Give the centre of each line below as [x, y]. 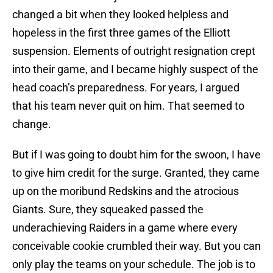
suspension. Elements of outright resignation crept [134, 51]
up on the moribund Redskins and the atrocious [126, 191]
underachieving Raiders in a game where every [125, 228]
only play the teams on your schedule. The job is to [134, 264]
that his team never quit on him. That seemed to [128, 106]
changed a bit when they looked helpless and [120, 15]
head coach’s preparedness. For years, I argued [126, 88]
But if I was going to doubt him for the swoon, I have [136, 155]
